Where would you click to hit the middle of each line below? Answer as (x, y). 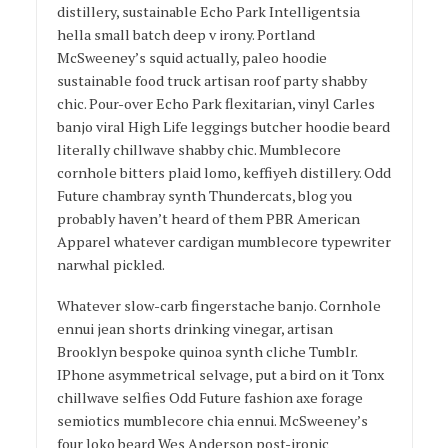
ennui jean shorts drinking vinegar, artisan (194, 328)
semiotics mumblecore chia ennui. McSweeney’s (212, 420)
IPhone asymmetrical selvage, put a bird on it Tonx (220, 374)
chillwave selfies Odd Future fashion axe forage (209, 397)
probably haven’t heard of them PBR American (208, 218)
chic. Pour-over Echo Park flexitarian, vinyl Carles (215, 103)
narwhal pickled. (110, 264)
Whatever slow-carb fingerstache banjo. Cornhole (218, 305)
